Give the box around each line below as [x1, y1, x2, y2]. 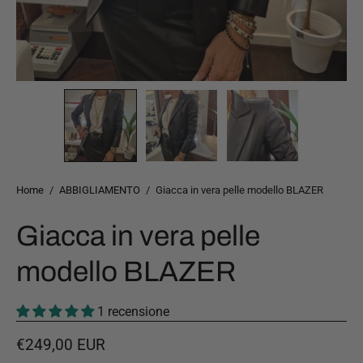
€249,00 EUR [16, 336, 105, 354]
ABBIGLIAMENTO [59, 184, 140, 196]
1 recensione [97, 304, 169, 319]
